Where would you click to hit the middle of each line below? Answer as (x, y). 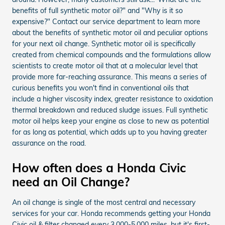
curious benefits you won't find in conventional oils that (100, 88)
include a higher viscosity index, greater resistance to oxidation (113, 99)
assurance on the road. (49, 143)
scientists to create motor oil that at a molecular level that (105, 66)
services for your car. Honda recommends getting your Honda (111, 214)
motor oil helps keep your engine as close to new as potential (110, 121)
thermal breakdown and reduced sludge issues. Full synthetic (110, 110)
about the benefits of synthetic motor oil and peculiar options (110, 33)
